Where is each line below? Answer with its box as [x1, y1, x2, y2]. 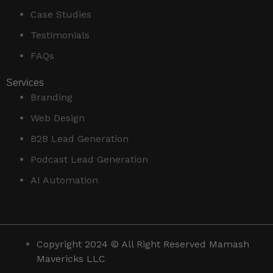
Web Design [30, 112, 85, 124]
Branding [30, 91, 73, 104]
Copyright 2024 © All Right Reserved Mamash [37, 238, 249, 250]
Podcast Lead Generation [30, 154, 148, 166]
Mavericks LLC [37, 253, 105, 265]
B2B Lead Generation [30, 133, 129, 145]
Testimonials [30, 29, 90, 41]
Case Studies [30, 9, 91, 21]
